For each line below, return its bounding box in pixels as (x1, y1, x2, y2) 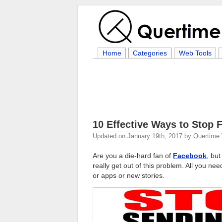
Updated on (93, 132, 127, 140)
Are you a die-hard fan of (93, 152, 173, 160)
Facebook (173, 152, 207, 160)
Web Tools (178, 49, 212, 57)
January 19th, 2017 (127, 132, 182, 140)
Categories (133, 49, 167, 57)
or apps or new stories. (93, 171, 165, 179)
